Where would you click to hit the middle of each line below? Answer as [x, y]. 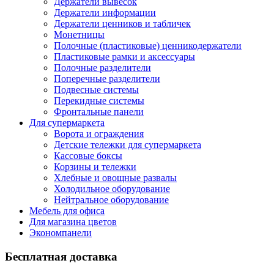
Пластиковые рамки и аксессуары [124, 57]
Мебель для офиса [67, 211]
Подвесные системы [96, 90]
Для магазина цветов [73, 222]
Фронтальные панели [99, 112]
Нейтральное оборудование [111, 200]
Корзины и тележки [95, 167]
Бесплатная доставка [61, 257]
